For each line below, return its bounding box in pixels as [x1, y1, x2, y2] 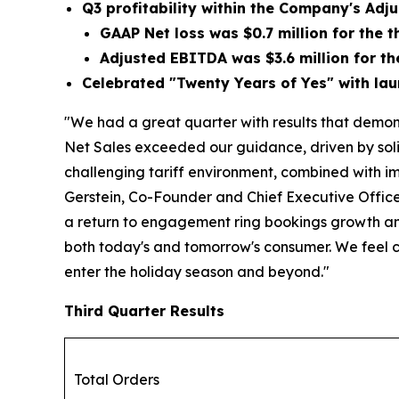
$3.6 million [265, 48, 349, 67]
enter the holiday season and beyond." [64, 262, 330, 281]
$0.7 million [243, 23, 328, 42]
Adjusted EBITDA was [100, 48, 265, 67]
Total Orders [74, 370, 159, 388]
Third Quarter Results [64, 301, 224, 320]
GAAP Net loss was [100, 23, 243, 42]
